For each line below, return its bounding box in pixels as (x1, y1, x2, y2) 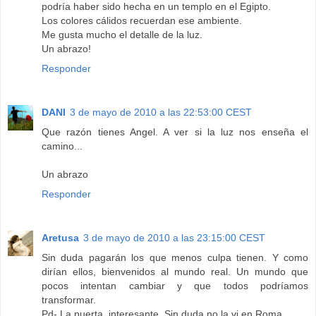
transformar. (42, 293, 96, 305)
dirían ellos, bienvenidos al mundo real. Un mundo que (42, 265, 308, 277)
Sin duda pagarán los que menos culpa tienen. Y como (42, 251, 308, 263)
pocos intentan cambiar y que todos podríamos (42, 279, 308, 291)
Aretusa (42, 231, 79, 243)
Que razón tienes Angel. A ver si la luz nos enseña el (42, 126, 308, 138)
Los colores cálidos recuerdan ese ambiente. (42, 14, 242, 26)
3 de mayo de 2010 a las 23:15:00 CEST (83, 231, 265, 243)
